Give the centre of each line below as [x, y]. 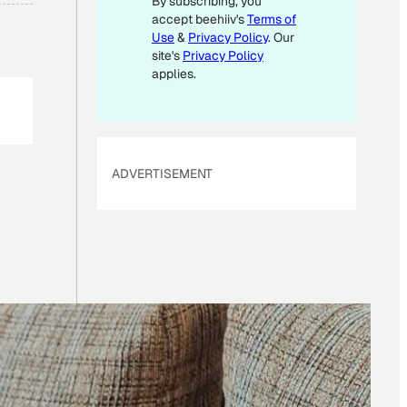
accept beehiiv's [199, 19]
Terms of [272, 19]
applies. [174, 73]
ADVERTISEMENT [162, 173]
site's [167, 55]
